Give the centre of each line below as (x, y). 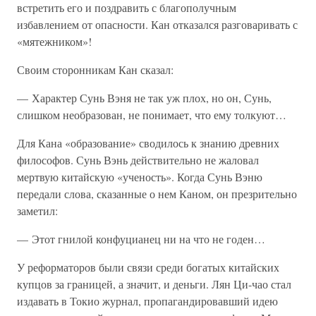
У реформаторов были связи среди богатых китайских (148, 267)
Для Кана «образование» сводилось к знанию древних (148, 143)
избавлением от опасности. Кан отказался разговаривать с (157, 24)
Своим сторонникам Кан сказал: (95, 69)
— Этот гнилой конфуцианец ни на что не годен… (141, 239)
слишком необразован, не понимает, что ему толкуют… (152, 115)
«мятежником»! (54, 41)
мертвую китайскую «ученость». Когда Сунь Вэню (140, 177)
